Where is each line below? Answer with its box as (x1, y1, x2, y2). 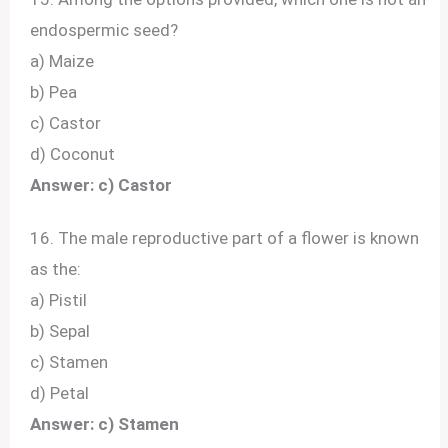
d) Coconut (30, 144, 116, 165)
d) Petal (30, 383, 90, 404)
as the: (30, 259, 82, 280)
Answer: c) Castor (30, 175, 173, 196)
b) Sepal (30, 321, 91, 342)
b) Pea (30, 82, 78, 103)
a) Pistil (30, 290, 88, 311)
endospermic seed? (30, 20, 179, 41)
